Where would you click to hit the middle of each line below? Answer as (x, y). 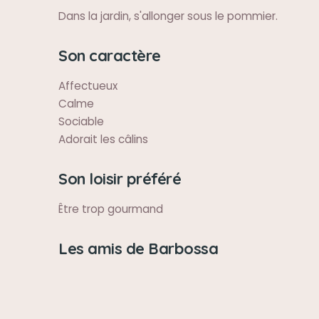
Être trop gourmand (111, 209)
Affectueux (88, 86)
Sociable (81, 121)
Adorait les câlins (103, 139)
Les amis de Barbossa (138, 248)
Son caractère (110, 55)
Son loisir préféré (120, 178)
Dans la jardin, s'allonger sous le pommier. (168, 16)
